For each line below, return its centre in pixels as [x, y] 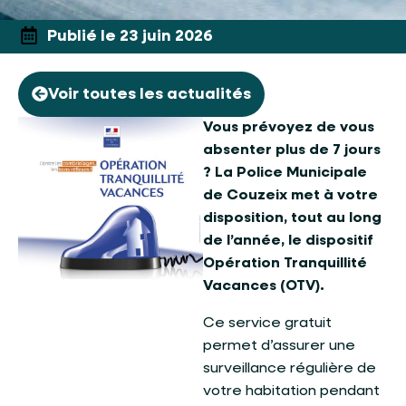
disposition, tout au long [292, 218]
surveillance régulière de [290, 368]
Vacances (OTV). [264, 286]
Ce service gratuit [267, 323]
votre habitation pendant [291, 391]
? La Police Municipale [285, 173]
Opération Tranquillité [285, 263]
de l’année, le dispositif [288, 241]
